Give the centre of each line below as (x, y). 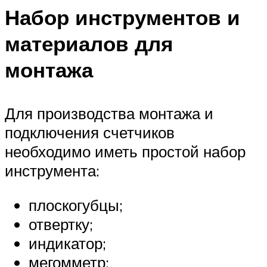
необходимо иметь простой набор (125, 152)
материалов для (89, 44)
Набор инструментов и (122, 18)
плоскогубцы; (76, 205)
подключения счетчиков (90, 133)
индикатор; (67, 243)
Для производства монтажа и (109, 114)
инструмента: (52, 171)
